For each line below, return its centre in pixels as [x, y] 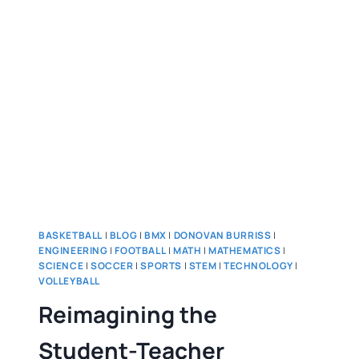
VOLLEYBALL [69, 280]
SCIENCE [61, 265]
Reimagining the [128, 315]
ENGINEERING [73, 250]
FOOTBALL [141, 250]
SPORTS [161, 265]
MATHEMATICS [245, 250]
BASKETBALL [71, 235]
